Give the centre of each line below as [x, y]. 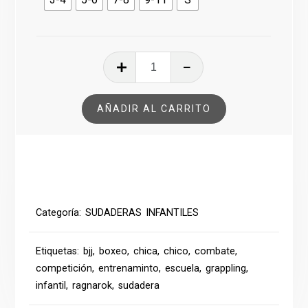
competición [64, 268]
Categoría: [61, 212]
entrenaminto [129, 268]
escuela [183, 268]
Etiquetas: [60, 251]
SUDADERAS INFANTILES [142, 212]
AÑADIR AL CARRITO [154, 108]
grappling [226, 268]
